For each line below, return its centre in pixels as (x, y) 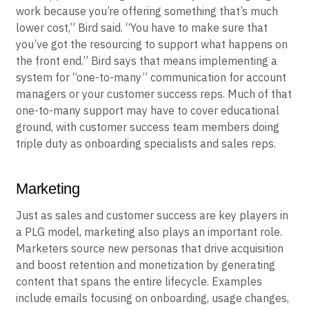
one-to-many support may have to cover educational (148, 110)
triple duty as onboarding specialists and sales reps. (146, 143)
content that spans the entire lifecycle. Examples (139, 281)
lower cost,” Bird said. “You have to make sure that (142, 27)
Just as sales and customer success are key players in (152, 215)
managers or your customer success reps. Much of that (154, 93)
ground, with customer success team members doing (148, 127)
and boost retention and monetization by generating (146, 265)
